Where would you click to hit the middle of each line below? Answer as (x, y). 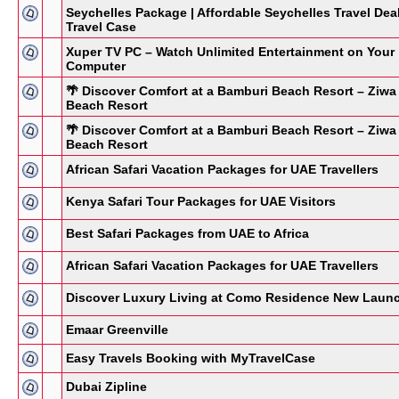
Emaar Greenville (117, 330)
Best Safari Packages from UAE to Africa (187, 233)
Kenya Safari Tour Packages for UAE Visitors (201, 201)
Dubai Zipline (106, 387)
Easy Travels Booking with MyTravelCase (191, 358)
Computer (96, 66)
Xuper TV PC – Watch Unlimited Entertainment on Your (230, 52)
